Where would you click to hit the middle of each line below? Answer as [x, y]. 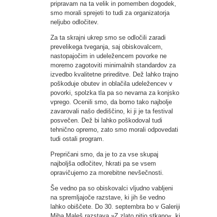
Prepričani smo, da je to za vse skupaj [104, 154]
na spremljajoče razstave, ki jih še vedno [108, 197]
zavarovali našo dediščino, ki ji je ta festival [112, 111]
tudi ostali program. [77, 139]
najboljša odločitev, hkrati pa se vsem [103, 163]
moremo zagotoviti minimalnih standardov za [113, 65]
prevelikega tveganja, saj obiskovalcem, [107, 46]
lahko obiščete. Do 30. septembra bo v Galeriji [115, 206]
